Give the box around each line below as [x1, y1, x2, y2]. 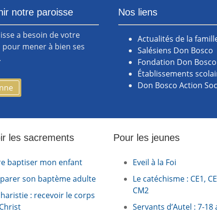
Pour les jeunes [113, 132, 180, 143]
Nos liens [118, 6, 157, 17]
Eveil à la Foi [133, 157, 176, 168]
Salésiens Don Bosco [138, 45, 213, 56]
